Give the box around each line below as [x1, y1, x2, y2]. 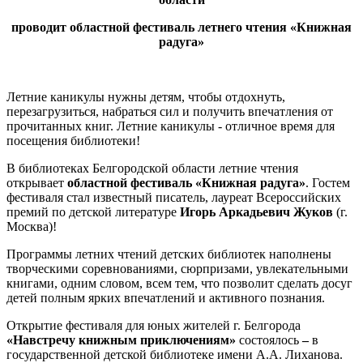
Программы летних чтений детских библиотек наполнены [6, 247, 331, 262]
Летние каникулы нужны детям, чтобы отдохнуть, [6, 90, 285, 105]
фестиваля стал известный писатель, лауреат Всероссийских [6, 190, 341, 205]
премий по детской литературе [6, 205, 180, 220]
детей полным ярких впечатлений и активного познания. [6, 291, 325, 305]
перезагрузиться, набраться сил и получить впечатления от [6, 105, 333, 119]
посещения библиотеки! [6, 134, 140, 148]
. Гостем [305, 176, 350, 190]
